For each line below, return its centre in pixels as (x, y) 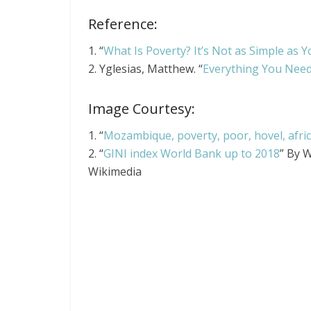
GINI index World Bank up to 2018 (192, 154)
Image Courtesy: (142, 109)
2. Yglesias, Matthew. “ (145, 69)
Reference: (123, 24)
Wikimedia (115, 172)
